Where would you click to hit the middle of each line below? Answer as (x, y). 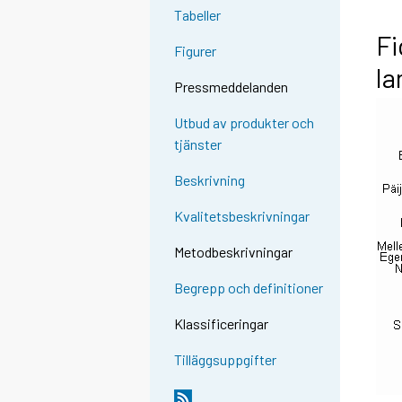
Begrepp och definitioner (249, 288)
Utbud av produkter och (245, 123)
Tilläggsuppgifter (226, 360)
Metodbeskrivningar (234, 252)
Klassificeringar (222, 324)
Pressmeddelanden (232, 87)
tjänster (198, 144)
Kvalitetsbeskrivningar (242, 216)
